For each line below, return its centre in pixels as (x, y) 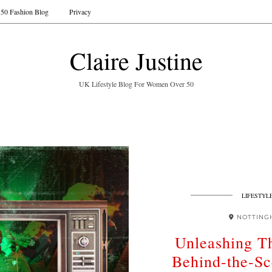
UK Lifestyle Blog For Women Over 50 (136, 84)
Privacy (80, 12)
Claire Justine (136, 60)
